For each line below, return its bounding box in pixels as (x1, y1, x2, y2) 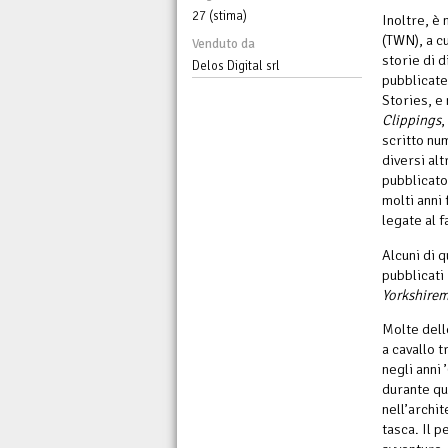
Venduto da (192, 36, 255, 52)
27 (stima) (192, 8, 247, 24)
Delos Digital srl (192, 58, 280, 74)
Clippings (382, 110, 441, 129)
